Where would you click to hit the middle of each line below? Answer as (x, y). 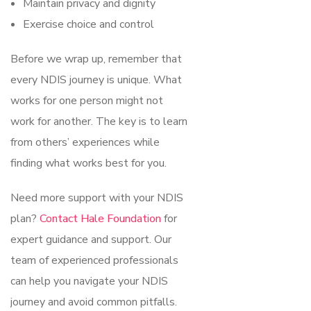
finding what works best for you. (89, 163)
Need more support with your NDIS (97, 197)
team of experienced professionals (94, 260)
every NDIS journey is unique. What (96, 79)
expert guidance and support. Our (91, 239)
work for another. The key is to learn (99, 121)
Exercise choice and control (89, 24)
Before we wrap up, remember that (96, 59)
